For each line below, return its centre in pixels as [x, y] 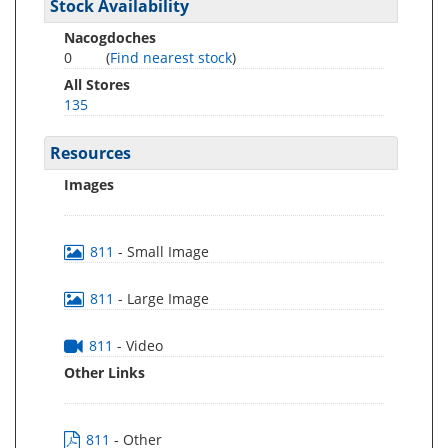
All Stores [97, 84]
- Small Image [163, 251]
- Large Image [163, 298]
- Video [140, 345]
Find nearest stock [171, 57]
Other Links [104, 372]
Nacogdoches [110, 37]
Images [89, 184]
